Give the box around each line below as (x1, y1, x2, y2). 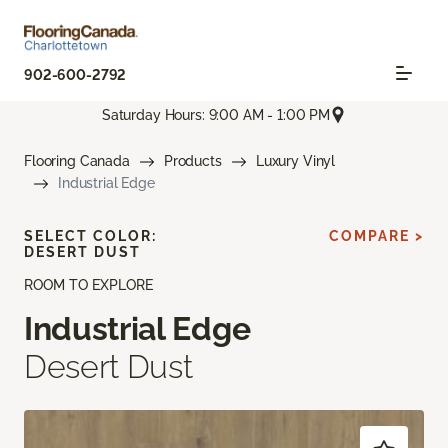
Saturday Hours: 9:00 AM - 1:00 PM (101, 106, 331, 123)
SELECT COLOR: (24, 228, 157, 245)
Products (163, 153, 222, 170)
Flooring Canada (24, 153, 130, 170)
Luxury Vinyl (255, 153, 336, 170)
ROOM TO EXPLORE (24, 277, 153, 294)
